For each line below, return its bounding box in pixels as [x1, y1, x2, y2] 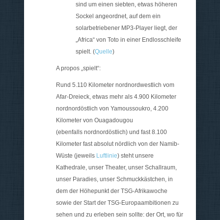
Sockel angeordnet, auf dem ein [76, 12, 161, 20]
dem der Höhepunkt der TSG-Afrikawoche [56, 187, 167, 194]
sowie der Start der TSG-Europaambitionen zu [56, 199, 179, 206]
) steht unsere [117, 152, 154, 159]
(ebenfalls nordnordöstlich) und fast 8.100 [56, 128, 167, 136]
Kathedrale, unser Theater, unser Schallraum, [56, 164, 177, 171]
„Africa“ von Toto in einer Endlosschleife [76, 36, 181, 43]
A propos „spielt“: [56, 64, 101, 72]
